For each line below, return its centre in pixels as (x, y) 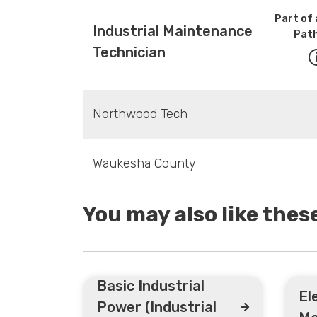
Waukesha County (144, 163)
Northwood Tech (140, 114)
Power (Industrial (157, 307)
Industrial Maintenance (172, 31)
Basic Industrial (151, 286)
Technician (129, 52)
